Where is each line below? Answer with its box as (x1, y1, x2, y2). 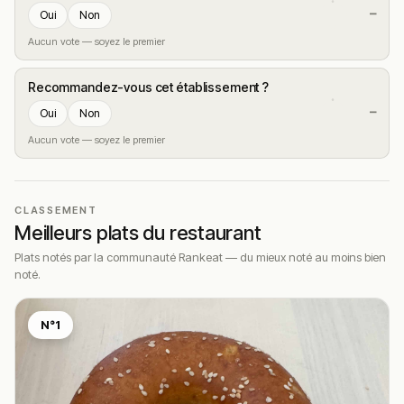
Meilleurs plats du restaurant (14, 220, 262, 244)
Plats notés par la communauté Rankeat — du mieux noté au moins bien (14, 249, 386, 264)
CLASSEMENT (14, 203, 97, 216)
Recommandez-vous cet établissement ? (28, 78, 269, 95)
